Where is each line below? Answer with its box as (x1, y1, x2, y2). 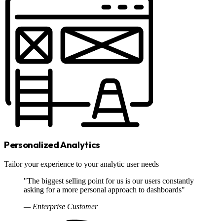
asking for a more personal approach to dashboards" (24, 185, 185, 194)
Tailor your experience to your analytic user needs (4, 159, 159, 168)
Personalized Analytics (4, 139, 100, 150)
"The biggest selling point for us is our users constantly (24, 176, 194, 185)
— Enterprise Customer (24, 202, 98, 211)
